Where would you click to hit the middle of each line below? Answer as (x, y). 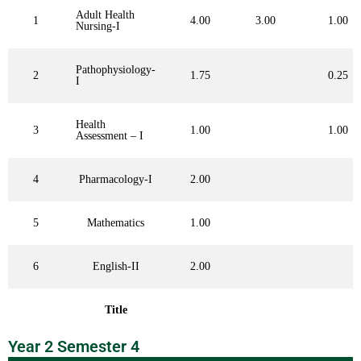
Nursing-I (98, 27)
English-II (116, 267)
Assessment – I (110, 136)
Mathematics (116, 223)
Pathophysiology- (116, 70)
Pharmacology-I (116, 180)
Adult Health (105, 15)
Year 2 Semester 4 (74, 347)
